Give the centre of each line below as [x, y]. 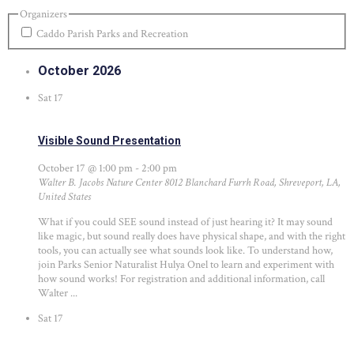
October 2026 [79, 70]
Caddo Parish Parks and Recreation [112, 34]
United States [64, 197]
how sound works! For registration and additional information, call [181, 279]
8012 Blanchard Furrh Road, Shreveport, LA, [252, 183]
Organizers [43, 14]
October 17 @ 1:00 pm [85, 169]
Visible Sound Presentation [109, 140]
